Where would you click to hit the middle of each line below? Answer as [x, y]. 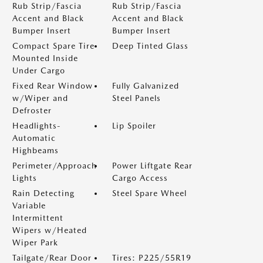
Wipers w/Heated [50, 230]
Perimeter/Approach [55, 166]
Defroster [32, 110]
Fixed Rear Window [53, 86]
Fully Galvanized [146, 86]
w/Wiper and [40, 98]
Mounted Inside [45, 58]
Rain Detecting [43, 193]
